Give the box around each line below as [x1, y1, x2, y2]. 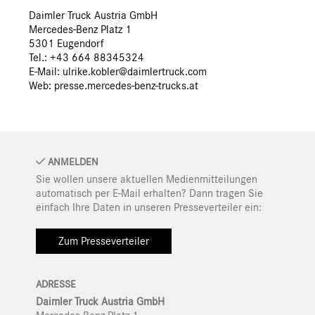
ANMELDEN [45, 157, 98, 168]
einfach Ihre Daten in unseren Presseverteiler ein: [36, 202, 262, 214]
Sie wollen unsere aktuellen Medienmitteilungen [36, 174, 257, 186]
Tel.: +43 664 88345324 [29, 52, 144, 64]
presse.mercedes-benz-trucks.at [54, 80, 198, 92]
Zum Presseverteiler [58, 236, 149, 247]
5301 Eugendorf [29, 38, 104, 50]
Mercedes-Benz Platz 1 [29, 24, 131, 36]
